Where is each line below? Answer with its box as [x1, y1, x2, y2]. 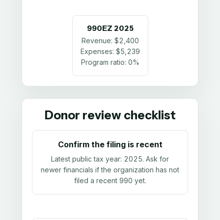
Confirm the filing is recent [57, 139, 163, 150]
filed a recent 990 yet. [74, 176, 146, 185]
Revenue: [81, 36, 114, 45]
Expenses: [80, 47, 116, 56]
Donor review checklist [44, 108, 176, 123]
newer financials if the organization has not [41, 165, 179, 174]
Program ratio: [81, 58, 128, 67]
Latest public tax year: [51, 154, 124, 163]
